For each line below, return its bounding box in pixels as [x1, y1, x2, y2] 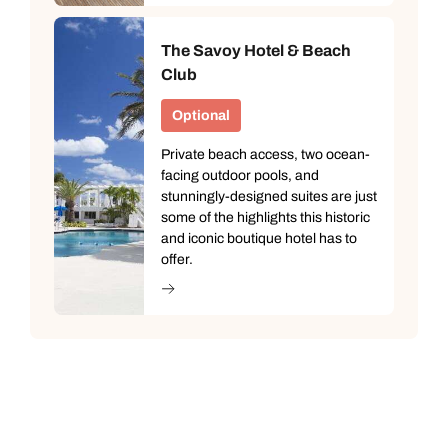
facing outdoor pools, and [161, 167, 319, 183]
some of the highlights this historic [161, 209, 370, 225]
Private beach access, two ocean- [161, 146, 370, 162]
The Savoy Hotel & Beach [161, 41, 351, 59]
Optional [172, 107, 230, 123]
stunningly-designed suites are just [161, 188, 377, 204]
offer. [161, 251, 193, 267]
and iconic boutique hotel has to [161, 230, 357, 246]
